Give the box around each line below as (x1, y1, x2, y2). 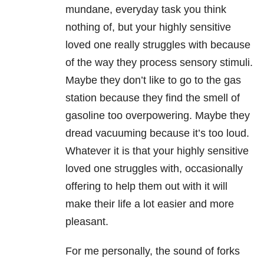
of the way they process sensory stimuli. (65, 57, 253, 69)
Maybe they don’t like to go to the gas (65, 74, 241, 87)
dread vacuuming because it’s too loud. (65, 127, 249, 140)
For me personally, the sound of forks (65, 245, 240, 258)
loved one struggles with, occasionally (65, 163, 243, 175)
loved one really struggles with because (65, 39, 250, 51)
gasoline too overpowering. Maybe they (65, 110, 250, 122)
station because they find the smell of (65, 92, 240, 104)
